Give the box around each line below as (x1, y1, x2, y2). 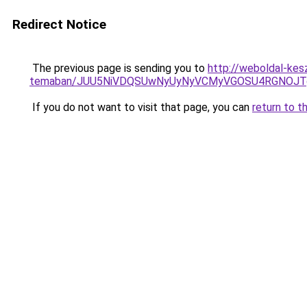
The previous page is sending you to (29, 62, 208, 75)
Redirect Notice (12, 16, 106, 32)
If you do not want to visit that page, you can (29, 101, 252, 114)
